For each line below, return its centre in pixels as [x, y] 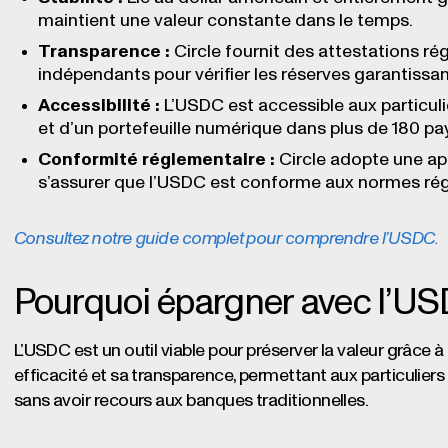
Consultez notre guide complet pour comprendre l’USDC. [226, 238]
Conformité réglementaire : [156, 159]
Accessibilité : [98, 105]
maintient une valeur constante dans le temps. [225, 20]
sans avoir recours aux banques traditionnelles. [191, 400]
